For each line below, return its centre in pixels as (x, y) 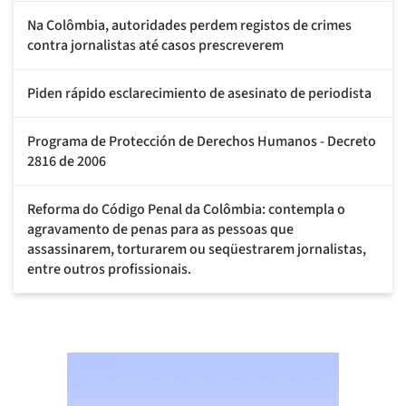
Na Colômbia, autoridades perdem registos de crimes (189, 25)
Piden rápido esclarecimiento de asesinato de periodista (199, 93)
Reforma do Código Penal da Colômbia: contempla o (186, 209)
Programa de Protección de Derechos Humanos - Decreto (202, 141)
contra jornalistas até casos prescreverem (155, 45)
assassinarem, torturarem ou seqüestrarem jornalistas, (197, 249)
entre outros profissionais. (109, 269)
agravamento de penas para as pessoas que (160, 229)
